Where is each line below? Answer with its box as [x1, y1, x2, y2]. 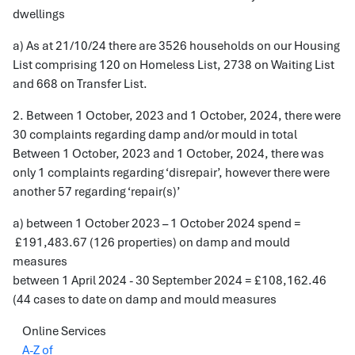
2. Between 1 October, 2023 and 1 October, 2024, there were [13, 108, 341, 124]
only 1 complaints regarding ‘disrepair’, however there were [13, 165, 330, 181]
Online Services [22, 323, 106, 339]
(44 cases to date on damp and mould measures [13, 292, 277, 307]
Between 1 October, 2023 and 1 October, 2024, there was [13, 146, 324, 162]
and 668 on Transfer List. [13, 76, 147, 92]
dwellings [13, 6, 65, 22]
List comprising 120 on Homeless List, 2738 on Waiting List [13, 57, 334, 73]
